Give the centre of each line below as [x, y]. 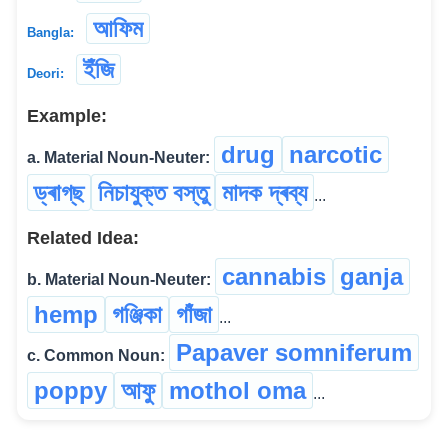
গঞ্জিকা [137, 315]
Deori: [45, 74]
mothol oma [237, 391]
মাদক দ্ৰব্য [264, 193]
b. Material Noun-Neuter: [119, 280]
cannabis [274, 277]
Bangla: [50, 33]
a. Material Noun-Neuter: [118, 158]
